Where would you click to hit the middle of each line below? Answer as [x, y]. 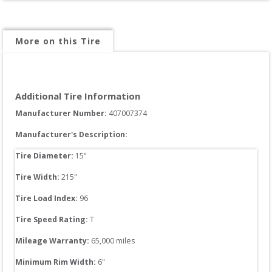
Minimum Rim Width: [56, 262]
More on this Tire [58, 41]
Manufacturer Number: [62, 113]
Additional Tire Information [78, 96]
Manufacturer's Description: [71, 134]
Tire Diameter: [45, 155]
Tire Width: [38, 177]
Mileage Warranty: [52, 240]
